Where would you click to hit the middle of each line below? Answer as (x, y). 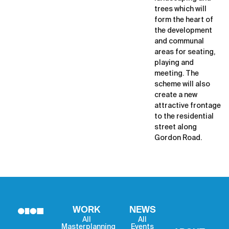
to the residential (184, 117)
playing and (174, 63)
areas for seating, (185, 52)
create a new (176, 95)
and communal (179, 42)
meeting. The (177, 74)
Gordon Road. (178, 138)
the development (183, 31)
